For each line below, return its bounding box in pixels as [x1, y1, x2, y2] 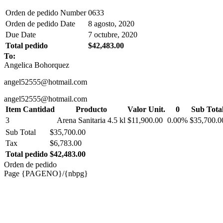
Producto [75, 105, 107, 113]
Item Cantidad [5, 105, 55, 113]
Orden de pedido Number [5, 8, 86, 17]
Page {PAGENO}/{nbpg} [4, 169, 88, 178]
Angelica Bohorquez [4, 60, 69, 69]
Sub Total [5, 127, 36, 136]
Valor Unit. [127, 105, 165, 113]
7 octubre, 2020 [88, 30, 137, 39]
